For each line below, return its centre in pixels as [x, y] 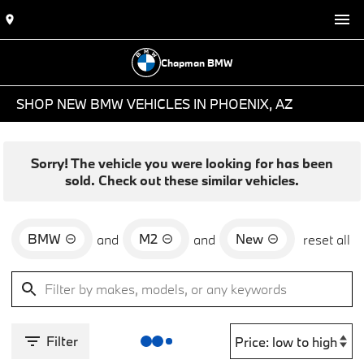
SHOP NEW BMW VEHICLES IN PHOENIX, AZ [154, 104]
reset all [327, 239]
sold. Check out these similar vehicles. [182, 180]
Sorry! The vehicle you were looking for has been [182, 163]
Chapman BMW [197, 63]
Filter [62, 341]
